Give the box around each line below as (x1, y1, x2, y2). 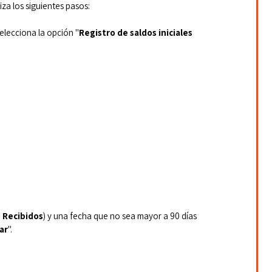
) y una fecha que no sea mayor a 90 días (43, 209, 199, 222)
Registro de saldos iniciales (79, 27, 194, 39)
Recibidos (2, 209, 43, 222)
